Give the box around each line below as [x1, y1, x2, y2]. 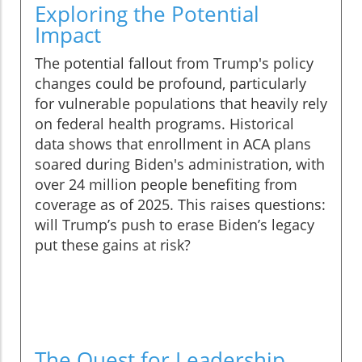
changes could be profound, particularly [35, 74, 306, 94]
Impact [35, 20, 101, 50]
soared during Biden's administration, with [35, 154, 325, 175]
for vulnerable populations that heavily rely [35, 94, 327, 114]
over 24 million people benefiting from [35, 175, 297, 195]
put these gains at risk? [35, 235, 191, 255]
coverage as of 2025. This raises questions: [35, 195, 326, 215]
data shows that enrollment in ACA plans [35, 134, 311, 154]
